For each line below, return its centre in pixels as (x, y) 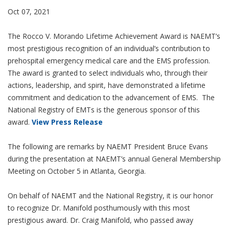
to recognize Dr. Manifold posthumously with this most (99, 208)
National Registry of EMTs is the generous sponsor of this (104, 110)
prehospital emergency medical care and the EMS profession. (109, 61)
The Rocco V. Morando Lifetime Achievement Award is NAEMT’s (114, 36)
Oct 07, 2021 (29, 12)
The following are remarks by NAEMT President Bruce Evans (108, 146)
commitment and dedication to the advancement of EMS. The (111, 97)
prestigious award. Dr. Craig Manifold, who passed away (100, 220)
